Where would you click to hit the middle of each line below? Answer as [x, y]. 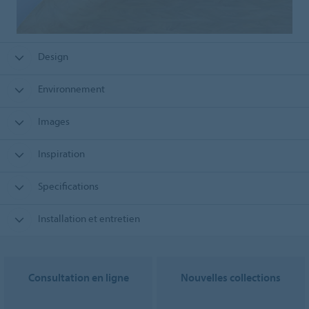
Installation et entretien [89, 219]
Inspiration [61, 154]
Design [53, 57]
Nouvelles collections [231, 278]
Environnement [71, 89]
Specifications [68, 186]
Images [53, 121]
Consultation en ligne [78, 278]
